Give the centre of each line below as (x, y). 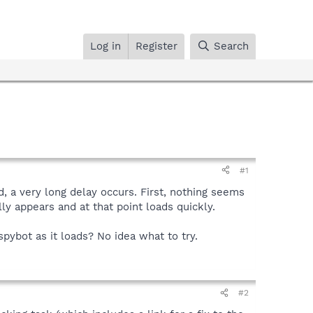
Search (231, 46)
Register (157, 46)
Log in (106, 46)
